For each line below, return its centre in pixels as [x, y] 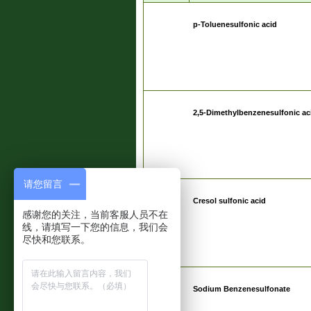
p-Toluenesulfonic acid [235, 24]
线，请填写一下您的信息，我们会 [95, 227]
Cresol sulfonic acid [229, 201]
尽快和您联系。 [56, 239]
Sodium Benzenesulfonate [242, 289]
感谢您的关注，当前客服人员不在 [95, 215]
